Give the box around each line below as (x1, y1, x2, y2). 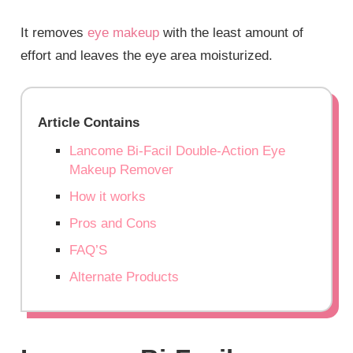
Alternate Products (69, 269, 180, 285)
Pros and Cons (69, 216, 158, 232)
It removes (20, 24, 88, 40)
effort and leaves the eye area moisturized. (20, 47, 273, 63)
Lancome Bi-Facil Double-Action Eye (69, 143, 286, 159)
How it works (69, 189, 147, 205)
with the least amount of (159, 24, 304, 40)
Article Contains (38, 115, 140, 131)
